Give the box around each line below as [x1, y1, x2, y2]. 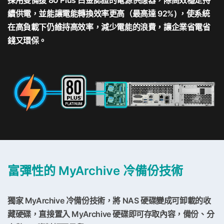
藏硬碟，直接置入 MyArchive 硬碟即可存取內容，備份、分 [7, 208, 214, 219]
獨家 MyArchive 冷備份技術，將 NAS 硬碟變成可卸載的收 [7, 195, 211, 205]
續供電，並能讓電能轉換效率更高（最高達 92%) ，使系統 [7, 8, 210, 19]
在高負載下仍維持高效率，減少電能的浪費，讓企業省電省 [7, 22, 210, 32]
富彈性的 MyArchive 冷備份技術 [7, 163, 183, 178]
